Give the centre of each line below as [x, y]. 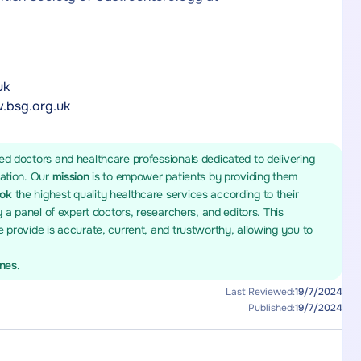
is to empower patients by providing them [195, 176]
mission [72, 176]
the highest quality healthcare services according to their [157, 194]
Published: [271, 308]
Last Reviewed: [260, 292]
